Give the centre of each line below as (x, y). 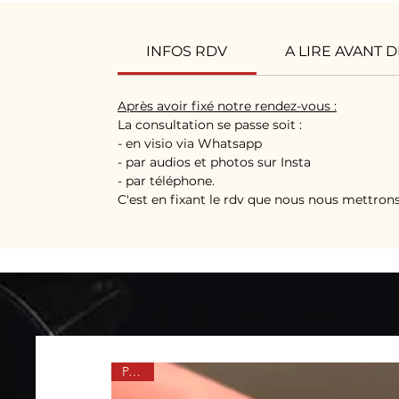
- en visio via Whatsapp (190, 144)
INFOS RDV (187, 52)
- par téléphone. (168, 181)
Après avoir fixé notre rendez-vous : (227, 106)
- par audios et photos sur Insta (214, 163)
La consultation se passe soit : (210, 125)
